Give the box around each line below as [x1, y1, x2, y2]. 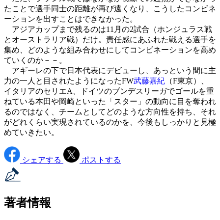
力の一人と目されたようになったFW [4, 76, 134, 85]
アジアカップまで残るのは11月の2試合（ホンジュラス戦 [4, 25, 212, 33]
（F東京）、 [165, 76, 209, 85]
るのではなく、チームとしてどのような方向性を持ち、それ [4, 107, 216, 116]
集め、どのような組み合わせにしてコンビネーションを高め [4, 45, 216, 54]
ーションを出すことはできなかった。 [4, 14, 137, 23]
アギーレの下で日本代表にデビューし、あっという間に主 [4, 66, 216, 75]
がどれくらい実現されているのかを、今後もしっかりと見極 [4, 117, 216, 126]
